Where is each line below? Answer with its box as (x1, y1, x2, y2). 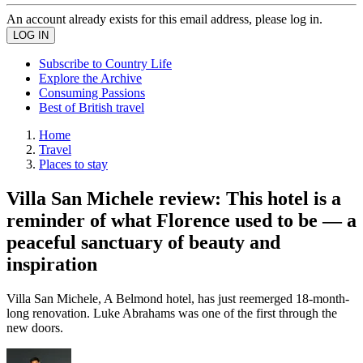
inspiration (6, 253, 97, 275)
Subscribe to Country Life (39, 57, 172, 70)
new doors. (6, 320, 63, 335)
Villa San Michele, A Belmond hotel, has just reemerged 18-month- (6, 291, 349, 305)
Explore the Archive (39, 71, 142, 85)
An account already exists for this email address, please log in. (6, 12, 322, 26)
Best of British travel (39, 100, 144, 114)
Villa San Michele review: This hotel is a (6, 187, 341, 209)
